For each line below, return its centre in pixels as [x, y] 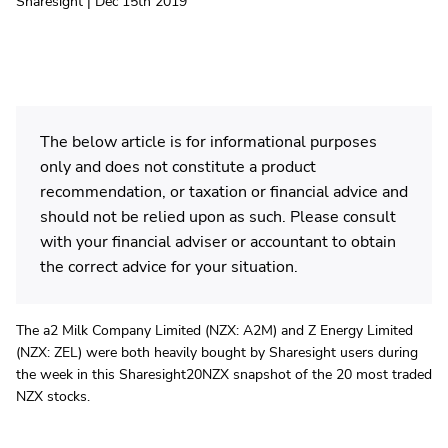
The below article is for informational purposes [208, 142]
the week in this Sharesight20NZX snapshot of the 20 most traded [224, 374]
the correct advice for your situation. [169, 267]
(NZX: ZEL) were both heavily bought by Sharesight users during [217, 352]
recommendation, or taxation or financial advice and [224, 192]
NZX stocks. [53, 396]
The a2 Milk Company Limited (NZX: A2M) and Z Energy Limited [214, 330]
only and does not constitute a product [178, 167]
